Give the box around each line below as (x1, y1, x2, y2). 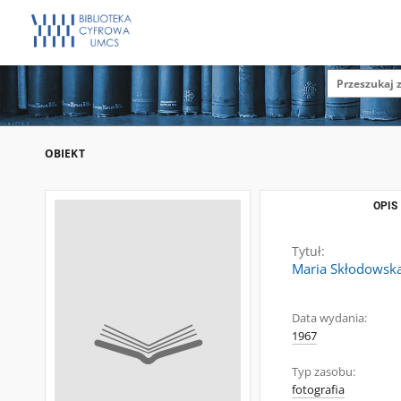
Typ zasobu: (292, 364, 355, 380)
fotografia (292, 382, 345, 397)
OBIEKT (45, 146, 85, 161)
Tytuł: (292, 243, 325, 260)
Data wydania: (292, 311, 367, 326)
